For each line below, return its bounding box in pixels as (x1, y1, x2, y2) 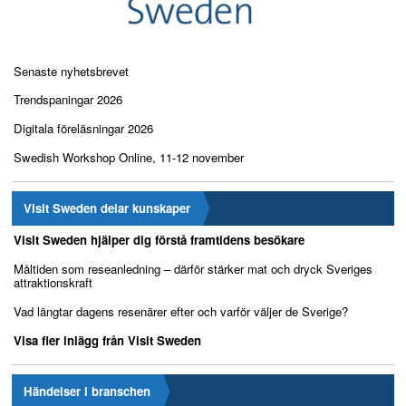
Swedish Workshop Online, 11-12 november (13, 149, 244, 167)
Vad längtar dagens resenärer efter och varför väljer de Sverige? (13, 303, 348, 321)
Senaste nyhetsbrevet (13, 62, 129, 80)
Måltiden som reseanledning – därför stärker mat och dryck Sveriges (13, 260, 372, 278)
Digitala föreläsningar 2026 (13, 120, 153, 138)
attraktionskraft (13, 274, 92, 292)
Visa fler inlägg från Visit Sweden (13, 331, 201, 349)
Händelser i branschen (23, 382, 150, 400)
